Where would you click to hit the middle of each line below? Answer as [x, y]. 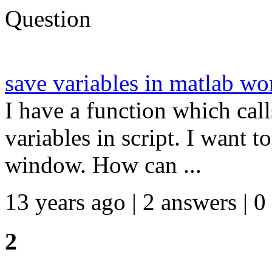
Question [48, 19]
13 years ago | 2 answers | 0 [135, 202]
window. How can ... [103, 165]
